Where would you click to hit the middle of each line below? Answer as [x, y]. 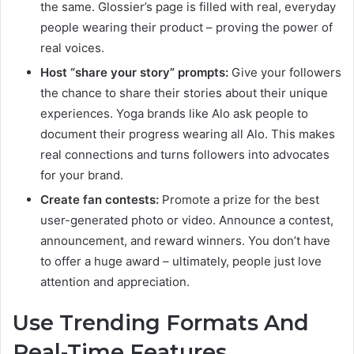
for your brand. [82, 175]
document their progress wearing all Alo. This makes [188, 134]
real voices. [72, 47]
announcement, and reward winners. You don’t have [185, 240]
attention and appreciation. [115, 281]
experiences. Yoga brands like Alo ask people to [174, 113]
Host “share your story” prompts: [134, 72]
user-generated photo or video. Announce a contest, [187, 220]
